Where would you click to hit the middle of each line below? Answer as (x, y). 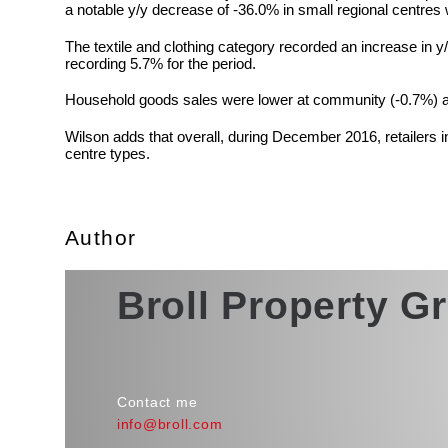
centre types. (107, 153)
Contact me (157, 401)
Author (100, 238)
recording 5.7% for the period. (160, 63)
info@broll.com (169, 424)
